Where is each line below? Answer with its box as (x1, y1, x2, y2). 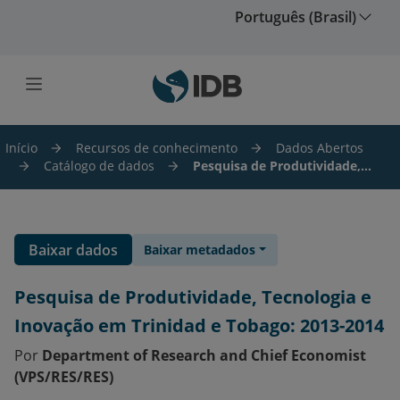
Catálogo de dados (44, 157, 154, 174)
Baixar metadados (144, 241, 255, 258)
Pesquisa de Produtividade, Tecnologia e (14, 285, 371, 309)
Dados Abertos (276, 139, 363, 156)
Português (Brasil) (235, 7, 356, 27)
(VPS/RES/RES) (14, 367, 113, 387)
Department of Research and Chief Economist (42, 346, 366, 365)
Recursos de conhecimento (76, 139, 237, 156)
